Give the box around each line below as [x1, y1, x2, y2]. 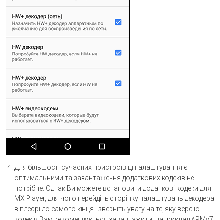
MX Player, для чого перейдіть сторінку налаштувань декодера [14, 194, 214, 202]
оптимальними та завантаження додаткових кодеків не [14, 173, 194, 182]
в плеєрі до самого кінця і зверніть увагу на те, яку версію [14, 204, 200, 213]
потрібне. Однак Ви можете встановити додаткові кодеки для [14, 184, 211, 192]
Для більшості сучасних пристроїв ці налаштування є [14, 163, 188, 171]
